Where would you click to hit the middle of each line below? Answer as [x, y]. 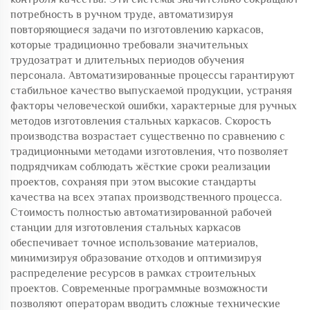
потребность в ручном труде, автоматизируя [122, 15]
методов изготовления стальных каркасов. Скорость [141, 121]
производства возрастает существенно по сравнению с [148, 136]
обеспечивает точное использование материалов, [134, 243]
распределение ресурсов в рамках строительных [133, 273]
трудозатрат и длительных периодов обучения [127, 60]
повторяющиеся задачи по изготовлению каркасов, [137, 30]
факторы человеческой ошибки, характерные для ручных [154, 106]
